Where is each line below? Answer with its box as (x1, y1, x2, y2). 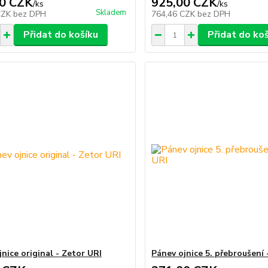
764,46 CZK (151, 8, 198, 20)
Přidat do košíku (23, 28, 98, 42)
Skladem (96, 7, 127, 19)
